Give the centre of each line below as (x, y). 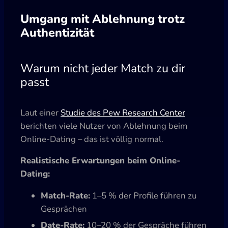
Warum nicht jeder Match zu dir (103, 68)
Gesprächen (64, 209)
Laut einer (40, 112)
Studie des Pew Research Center (123, 112)
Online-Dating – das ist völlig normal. (92, 139)
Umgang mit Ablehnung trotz (103, 19)
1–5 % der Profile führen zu (143, 196)
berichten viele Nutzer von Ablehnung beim (104, 126)
